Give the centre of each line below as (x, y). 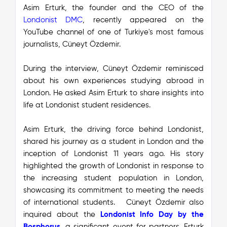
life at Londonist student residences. (87, 105)
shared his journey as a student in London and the (113, 141)
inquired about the (59, 214)
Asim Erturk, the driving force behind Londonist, (113, 129)
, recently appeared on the (143, 20)
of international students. (69, 202)
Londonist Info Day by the (149, 214)
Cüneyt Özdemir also (165, 202)
